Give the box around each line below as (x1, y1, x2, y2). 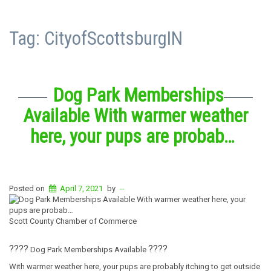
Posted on (9, 184, 47, 194)
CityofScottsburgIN (44, 27, 183, 50)
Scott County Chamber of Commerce (9, 217, 137, 226)
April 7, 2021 (60, 184, 103, 194)
